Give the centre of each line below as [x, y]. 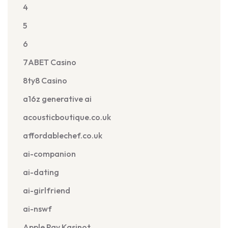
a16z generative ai [57, 99]
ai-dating [41, 172]
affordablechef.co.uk [63, 135]
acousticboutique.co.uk [67, 117]
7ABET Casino [50, 62]
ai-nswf [37, 209]
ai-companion [49, 154]
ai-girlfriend [47, 190]
